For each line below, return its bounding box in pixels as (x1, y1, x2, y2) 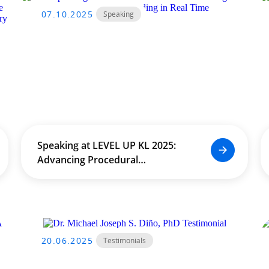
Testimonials (103, 235, 146, 246)
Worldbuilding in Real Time (37, 168, 159, 181)
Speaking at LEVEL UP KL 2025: (37, 139, 176, 152)
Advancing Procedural (37, 153, 138, 166)
